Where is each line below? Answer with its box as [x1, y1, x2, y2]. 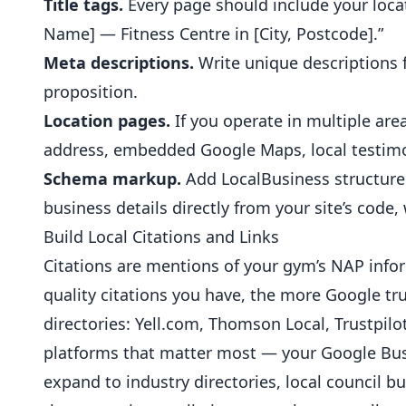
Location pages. [43, 110, 170, 131]
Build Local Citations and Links [43, 226, 279, 247]
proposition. [43, 81, 138, 102]
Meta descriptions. [43, 52, 194, 73]
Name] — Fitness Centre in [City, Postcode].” [43, 23, 383, 44]
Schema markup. [43, 168, 181, 189]
